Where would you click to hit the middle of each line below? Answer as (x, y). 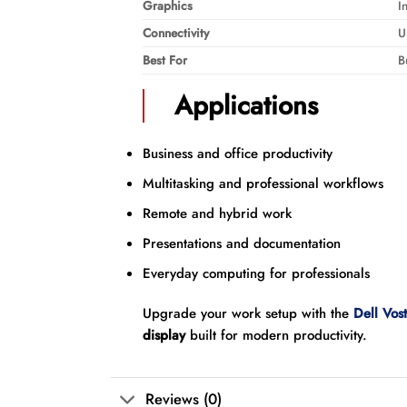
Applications (247, 105)
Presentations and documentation (241, 244)
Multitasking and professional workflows (263, 184)
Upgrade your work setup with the (245, 313)
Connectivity (175, 34)
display (164, 335)
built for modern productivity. (276, 335)
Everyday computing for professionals (256, 274)
